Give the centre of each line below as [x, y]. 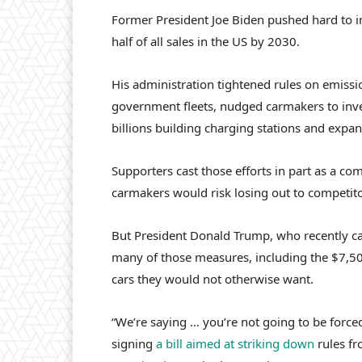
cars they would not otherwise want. [213, 279]
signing [134, 344]
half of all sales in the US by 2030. [206, 42]
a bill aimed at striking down [235, 344]
